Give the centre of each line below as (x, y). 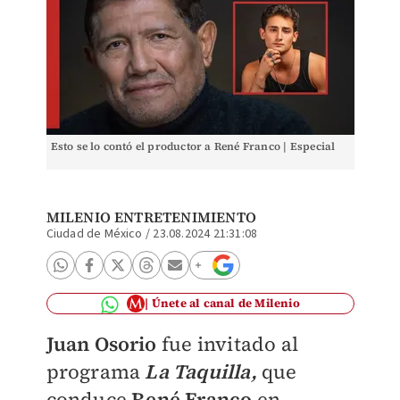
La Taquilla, (201, 371)
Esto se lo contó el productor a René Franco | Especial (193, 146)
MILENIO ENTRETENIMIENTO (151, 217)
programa (96, 371)
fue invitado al (227, 344)
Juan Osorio (101, 344)
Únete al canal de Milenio (225, 303)
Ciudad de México (94, 234)
